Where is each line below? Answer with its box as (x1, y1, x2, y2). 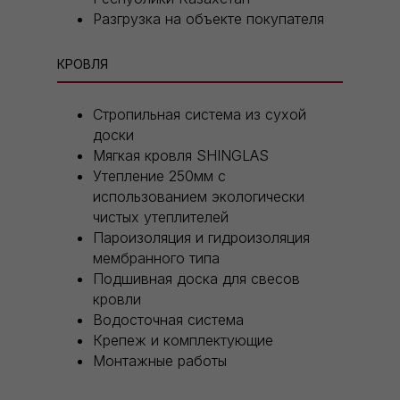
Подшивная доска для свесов (93, 270, 300, 288)
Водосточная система (93, 311, 244, 329)
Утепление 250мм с (93, 167, 226, 186)
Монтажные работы (93, 352, 227, 371)
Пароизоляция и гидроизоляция (93, 229, 310, 247)
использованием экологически (93, 187, 304, 206)
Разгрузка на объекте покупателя (93, 10, 324, 29)
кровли (93, 290, 141, 309)
